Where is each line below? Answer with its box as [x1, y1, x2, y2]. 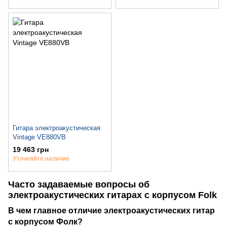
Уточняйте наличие [13, 155, 69, 162]
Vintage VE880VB [13, 133, 66, 141]
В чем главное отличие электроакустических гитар [8, 206, 215, 215]
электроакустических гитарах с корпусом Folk [8, 190, 217, 200]
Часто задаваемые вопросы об [8, 179, 149, 190]
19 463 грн [13, 145, 49, 154]
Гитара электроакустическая [13, 124, 100, 132]
